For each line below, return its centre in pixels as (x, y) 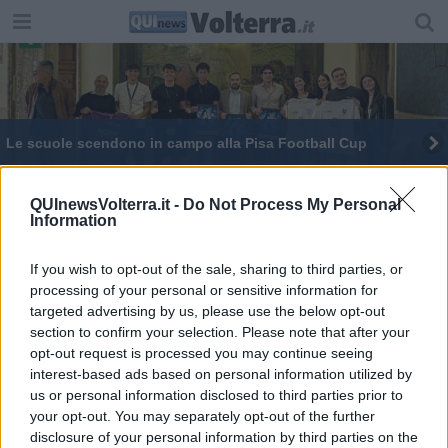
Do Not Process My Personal (292, 204)
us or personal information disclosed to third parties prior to (216, 394)
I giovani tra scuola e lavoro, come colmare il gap (250, 267)
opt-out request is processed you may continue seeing (201, 352)
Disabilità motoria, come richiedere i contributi (239, 179)
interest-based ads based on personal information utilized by (221, 373)
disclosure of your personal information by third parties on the (224, 436)
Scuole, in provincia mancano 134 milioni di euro (248, 311)
